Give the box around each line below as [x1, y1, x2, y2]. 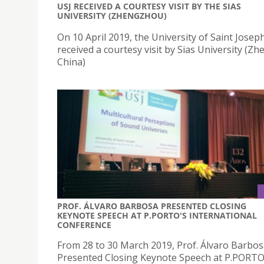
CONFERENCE [57, 219, 111, 231]
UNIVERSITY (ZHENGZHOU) [57, 10, 167, 22]
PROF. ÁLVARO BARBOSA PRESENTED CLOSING [57, 200, 246, 212]
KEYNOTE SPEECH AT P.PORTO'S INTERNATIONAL [57, 210, 257, 222]
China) [57, 55, 85, 69]
